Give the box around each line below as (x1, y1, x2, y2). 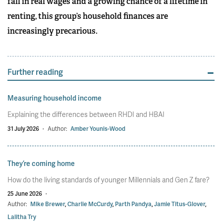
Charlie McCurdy (67, 200, 112, 209)
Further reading (7, 66, 63, 78)
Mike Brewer (30, 200, 65, 209)
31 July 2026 (7, 124, 40, 133)
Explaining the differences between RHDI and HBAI (7, 110, 165, 119)
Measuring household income (7, 93, 102, 103)
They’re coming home (7, 159, 75, 168)
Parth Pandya (115, 200, 152, 209)
